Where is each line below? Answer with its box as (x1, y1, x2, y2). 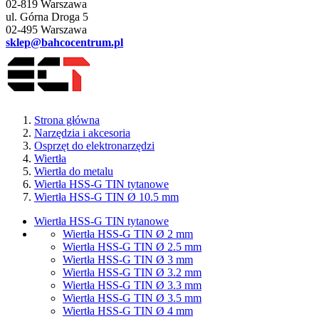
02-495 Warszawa (6, 23, 87, 36)
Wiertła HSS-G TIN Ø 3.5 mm (63, 292, 202, 304)
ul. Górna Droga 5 (6, 11, 88, 23)
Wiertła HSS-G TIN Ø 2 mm (63, 228, 193, 240)
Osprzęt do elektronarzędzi (34, 140, 155, 152)
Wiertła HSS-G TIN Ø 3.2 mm (63, 266, 202, 278)
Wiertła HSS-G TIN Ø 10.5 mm (34, 191, 179, 203)
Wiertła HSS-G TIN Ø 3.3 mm (63, 279, 202, 291)
